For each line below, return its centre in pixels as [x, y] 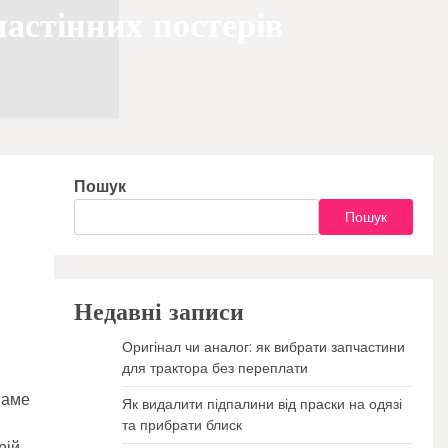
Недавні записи [158, 312]
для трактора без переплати [214, 368]
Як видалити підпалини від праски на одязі [261, 404]
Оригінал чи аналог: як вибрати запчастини [263, 347]
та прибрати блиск [181, 425]
